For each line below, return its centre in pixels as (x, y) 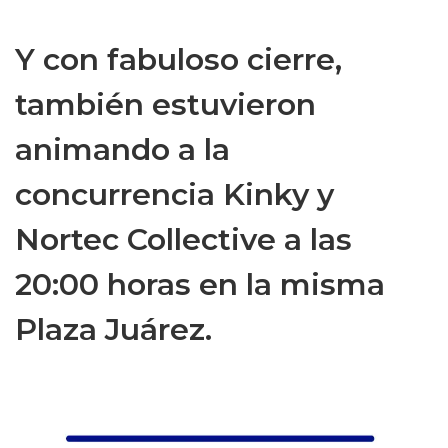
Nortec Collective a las (183, 239)
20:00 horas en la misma (200, 284)
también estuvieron (165, 104)
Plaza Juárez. (113, 329)
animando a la (122, 149)
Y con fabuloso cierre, (178, 59)
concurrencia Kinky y (174, 194)
